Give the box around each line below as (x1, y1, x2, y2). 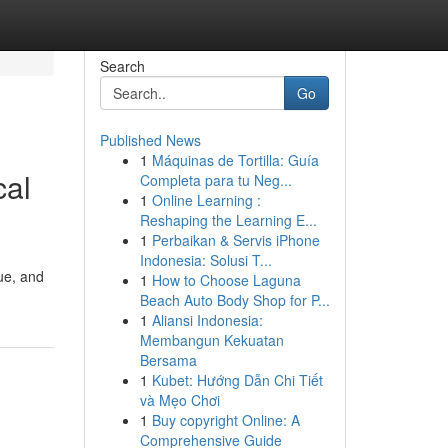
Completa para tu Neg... (139, 170, 292, 190)
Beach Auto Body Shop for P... (139, 290, 330, 310)
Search (99, 56, 145, 76)
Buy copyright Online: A (151, 410, 300, 430)
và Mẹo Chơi (139, 390, 220, 410)
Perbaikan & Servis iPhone (151, 230, 320, 250)
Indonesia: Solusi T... (139, 250, 272, 270)
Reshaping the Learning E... (139, 210, 317, 230)
